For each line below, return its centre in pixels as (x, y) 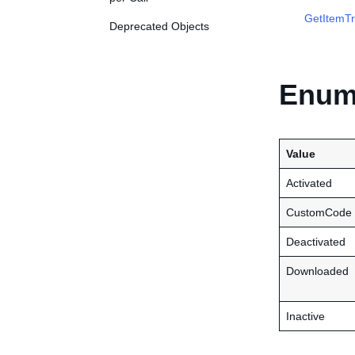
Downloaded (317, 271)
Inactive (305, 316)
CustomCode (319, 212)
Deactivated (316, 242)
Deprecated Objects (159, 26)
